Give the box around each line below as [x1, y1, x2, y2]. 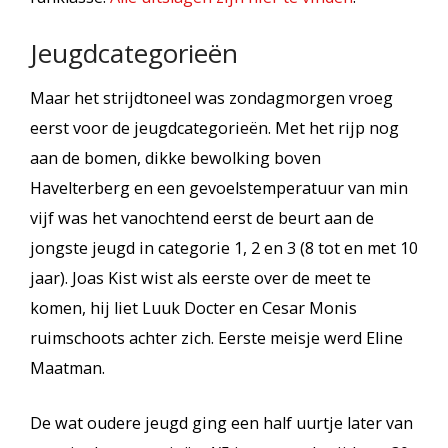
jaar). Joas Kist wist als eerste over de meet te [30, 267, 371, 289]
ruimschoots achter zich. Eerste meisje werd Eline [30, 327, 403, 349]
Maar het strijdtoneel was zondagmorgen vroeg [30, 87, 393, 109]
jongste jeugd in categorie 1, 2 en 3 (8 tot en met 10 [30, 237, 418, 259]
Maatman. [30, 357, 105, 379]
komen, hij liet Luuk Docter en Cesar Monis [30, 297, 357, 319]
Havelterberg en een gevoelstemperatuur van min [30, 177, 408, 199]
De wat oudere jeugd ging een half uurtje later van [30, 412, 413, 434]
